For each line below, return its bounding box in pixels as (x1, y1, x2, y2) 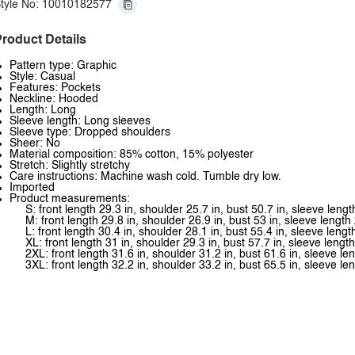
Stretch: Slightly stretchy (10, 160, 130, 171)
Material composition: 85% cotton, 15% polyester (10, 149, 254, 160)
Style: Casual (10, 71, 75, 82)
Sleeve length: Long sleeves (10, 116, 151, 127)
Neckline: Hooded (10, 94, 98, 105)
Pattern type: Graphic (10, 60, 116, 71)
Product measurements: (10, 193, 130, 204)
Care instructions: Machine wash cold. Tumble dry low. (10, 171, 281, 182)
